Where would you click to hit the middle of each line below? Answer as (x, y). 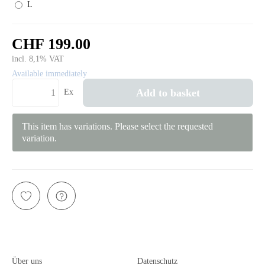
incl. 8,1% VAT (38, 59)
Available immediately (49, 74)
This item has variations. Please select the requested (117, 126)
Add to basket (168, 93)
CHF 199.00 (51, 44)
